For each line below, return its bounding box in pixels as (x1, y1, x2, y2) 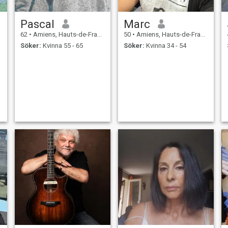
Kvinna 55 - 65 (41, 42, 83, 50)
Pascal (20, 17, 54, 31)
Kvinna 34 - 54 (144, 42, 186, 50)
